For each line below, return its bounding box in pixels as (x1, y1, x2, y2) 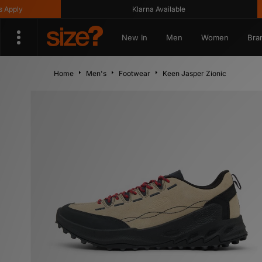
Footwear (119, 69, 150, 78)
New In (121, 33, 147, 42)
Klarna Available (112, 5, 166, 13)
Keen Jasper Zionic (163, 69, 226, 78)
